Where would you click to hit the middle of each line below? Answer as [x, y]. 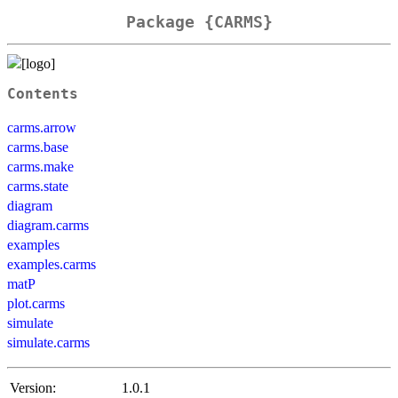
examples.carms [52, 264]
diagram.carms [48, 225]
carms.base [38, 147]
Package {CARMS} [199, 22]
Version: [33, 387]
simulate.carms [48, 342]
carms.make [40, 166]
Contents [43, 94]
